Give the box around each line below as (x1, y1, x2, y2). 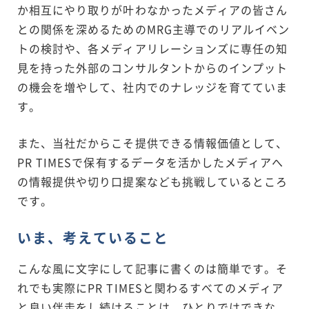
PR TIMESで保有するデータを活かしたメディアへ (17, 153, 284, 170)
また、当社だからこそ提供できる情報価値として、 (17, 134, 288, 151)
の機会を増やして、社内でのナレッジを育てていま (17, 78, 288, 95)
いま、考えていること (17, 227, 169, 248)
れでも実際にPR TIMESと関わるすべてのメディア (17, 279, 284, 296)
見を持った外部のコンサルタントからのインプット (17, 59, 288, 76)
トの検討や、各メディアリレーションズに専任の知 (17, 39, 288, 57)
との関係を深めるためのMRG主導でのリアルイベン (17, 20, 290, 37)
